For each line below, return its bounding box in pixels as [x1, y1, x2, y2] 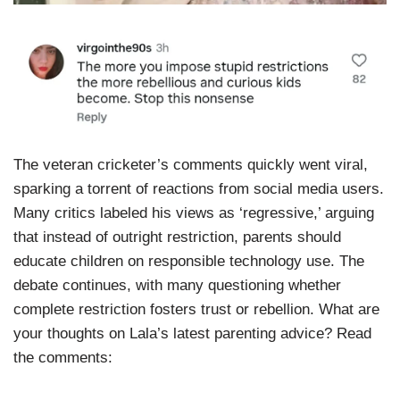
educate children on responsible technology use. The [13, 252, 364, 270]
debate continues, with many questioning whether [13, 276, 341, 294]
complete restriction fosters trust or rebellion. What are [13, 300, 379, 318]
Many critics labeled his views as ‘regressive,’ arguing [13, 204, 374, 221]
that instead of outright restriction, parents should [13, 228, 341, 246]
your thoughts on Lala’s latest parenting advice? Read [13, 324, 371, 342]
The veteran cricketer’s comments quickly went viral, [13, 155, 368, 173]
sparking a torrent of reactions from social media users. [13, 179, 384, 197]
